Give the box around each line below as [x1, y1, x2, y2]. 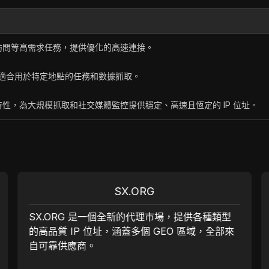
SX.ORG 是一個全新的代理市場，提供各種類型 [29, 211, 232, 223]
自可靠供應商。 [29, 240, 97, 252]
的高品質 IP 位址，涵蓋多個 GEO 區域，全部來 [29, 225, 235, 237]
